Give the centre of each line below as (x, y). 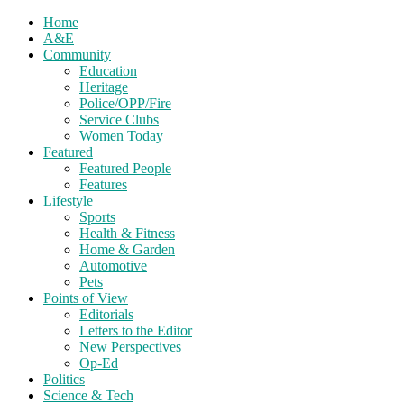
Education (108, 71)
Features (103, 184)
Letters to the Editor (136, 331)
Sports (97, 217)
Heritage (104, 87)
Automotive (113, 266)
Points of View (86, 298)
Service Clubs (119, 119)
